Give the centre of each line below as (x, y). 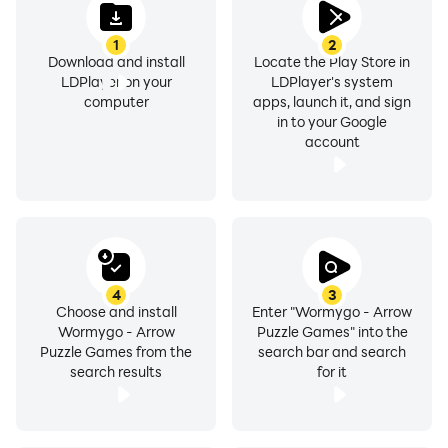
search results (116, 371)
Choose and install (116, 311)
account (332, 141)
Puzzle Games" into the (332, 331)
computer (116, 101)
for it (332, 371)
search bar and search (332, 351)
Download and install (116, 61)
